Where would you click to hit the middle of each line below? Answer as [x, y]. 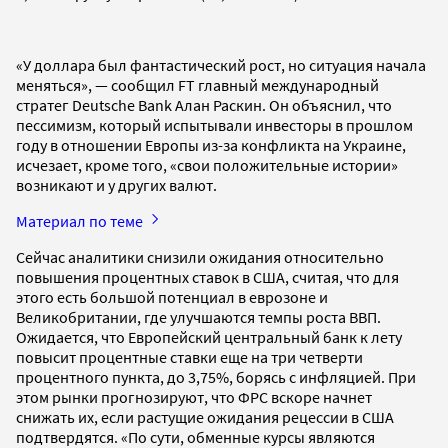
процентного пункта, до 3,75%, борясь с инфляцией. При [216, 376]
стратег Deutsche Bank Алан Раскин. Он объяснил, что [204, 104]
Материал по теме [81, 220]
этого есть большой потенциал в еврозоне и [172, 296]
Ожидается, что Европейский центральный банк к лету [209, 336]
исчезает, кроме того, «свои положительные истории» [207, 164]
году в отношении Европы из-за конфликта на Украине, [211, 144]
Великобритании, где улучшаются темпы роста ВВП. [198, 316]
